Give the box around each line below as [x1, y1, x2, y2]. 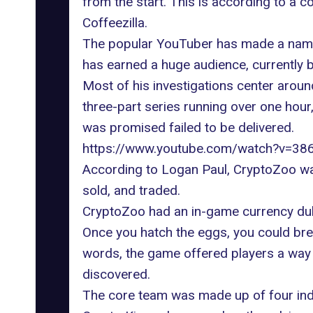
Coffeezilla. [82, 14, 147, 31]
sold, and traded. [82, 182, 180, 198]
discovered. [82, 265, 150, 282]
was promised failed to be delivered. [82, 119, 294, 136]
